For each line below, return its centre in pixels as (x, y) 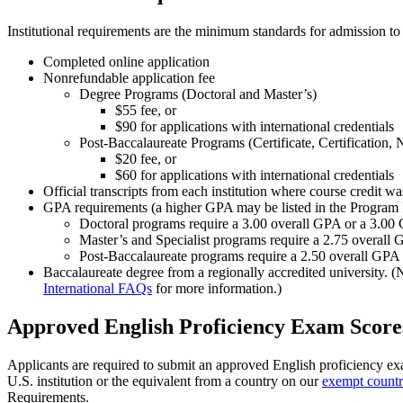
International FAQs (98, 288)
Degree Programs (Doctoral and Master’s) (198, 94)
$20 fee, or (146, 158)
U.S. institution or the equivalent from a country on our (165, 381)
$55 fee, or (146, 110)
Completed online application (126, 61)
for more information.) (217, 288)
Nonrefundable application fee (129, 77)
